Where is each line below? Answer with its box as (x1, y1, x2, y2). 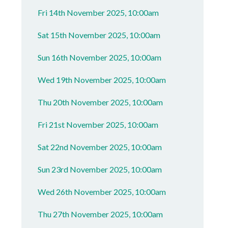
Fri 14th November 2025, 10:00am (38, 8, 159, 17)
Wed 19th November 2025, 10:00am (38, 75, 166, 84)
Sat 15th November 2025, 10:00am (38, 30, 161, 40)
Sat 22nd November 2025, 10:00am (38, 142, 162, 152)
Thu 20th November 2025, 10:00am (38, 97, 163, 107)
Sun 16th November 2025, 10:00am (38, 52, 162, 62)
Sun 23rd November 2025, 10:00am (38, 164, 162, 174)
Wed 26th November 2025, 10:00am (38, 187, 166, 196)
